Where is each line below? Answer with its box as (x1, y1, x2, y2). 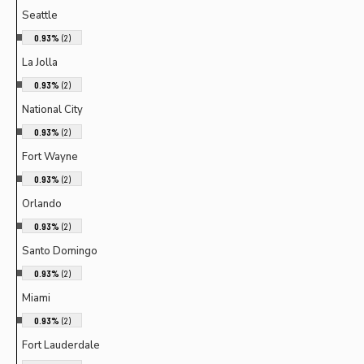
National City (22, 103, 83, 115)
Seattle (22, 9, 58, 21)
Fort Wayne (22, 150, 78, 162)
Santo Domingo (22, 245, 97, 257)
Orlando (22, 197, 62, 210)
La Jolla (22, 56, 58, 68)
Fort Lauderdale (22, 339, 100, 351)
